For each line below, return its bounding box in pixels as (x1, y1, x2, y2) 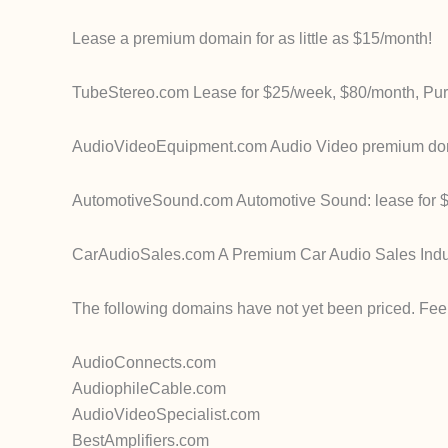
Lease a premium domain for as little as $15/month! (72, 30, 432, 47)
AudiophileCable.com (72, 380, 226, 397)
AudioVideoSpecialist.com (72, 406, 260, 423)
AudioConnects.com (72, 354, 216, 371)
